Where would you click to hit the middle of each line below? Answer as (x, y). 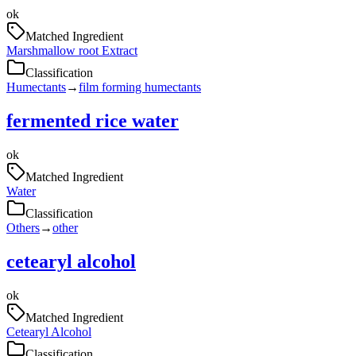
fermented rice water (93, 120)
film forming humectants (140, 87)
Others (23, 227)
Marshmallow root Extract (72, 51)
